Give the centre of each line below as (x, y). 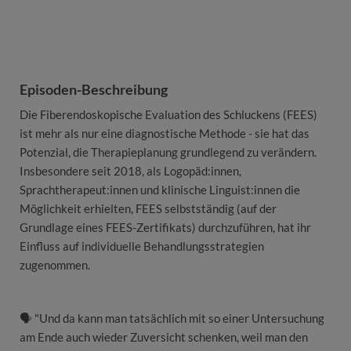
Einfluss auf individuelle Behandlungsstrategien (142, 246)
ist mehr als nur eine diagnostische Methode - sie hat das (165, 134)
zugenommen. (55, 265)
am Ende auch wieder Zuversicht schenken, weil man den (164, 337)
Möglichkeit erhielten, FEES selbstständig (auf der (148, 209)
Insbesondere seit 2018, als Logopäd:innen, (130, 171)
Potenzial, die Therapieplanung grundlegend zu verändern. (168, 152)
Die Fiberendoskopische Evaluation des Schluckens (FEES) (168, 115)
